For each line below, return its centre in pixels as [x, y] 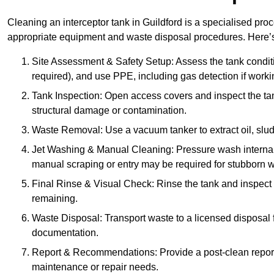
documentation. [65, 233]
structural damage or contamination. [109, 111]
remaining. [55, 199]
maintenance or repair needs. [95, 267]
